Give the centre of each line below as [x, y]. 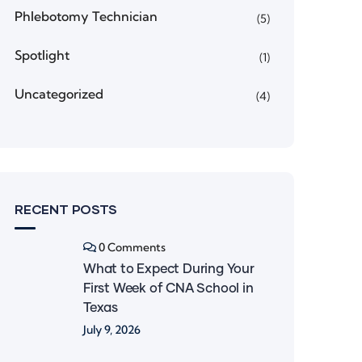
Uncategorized [59, 94]
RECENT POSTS [66, 209]
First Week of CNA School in [168, 288]
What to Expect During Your [169, 269]
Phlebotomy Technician [86, 16]
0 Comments [132, 247]
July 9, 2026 [112, 330]
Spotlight [42, 55]
